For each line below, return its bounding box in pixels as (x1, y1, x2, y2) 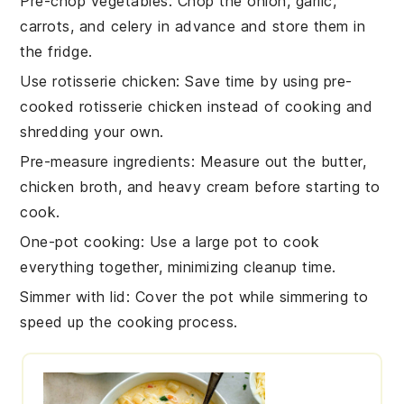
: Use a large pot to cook (140, 233, 320, 252)
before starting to (249, 178, 381, 197)
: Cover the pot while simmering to (125, 288, 369, 307)
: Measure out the (190, 152, 321, 171)
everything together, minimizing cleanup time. (20, 258, 336, 277)
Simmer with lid (20, 288, 126, 307)
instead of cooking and (202, 97, 373, 116)
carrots (20, 17, 70, 36)
